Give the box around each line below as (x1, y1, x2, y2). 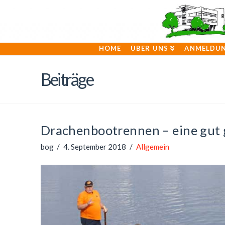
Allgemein (136, 142, 169, 151)
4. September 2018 (63, 142, 127, 151)
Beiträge (40, 69, 93, 90)
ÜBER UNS (131, 44, 168, 53)
